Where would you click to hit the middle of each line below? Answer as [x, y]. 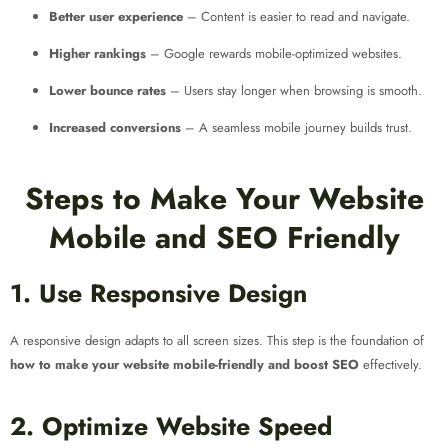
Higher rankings [97, 53]
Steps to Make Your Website [224, 199]
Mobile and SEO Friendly [224, 238]
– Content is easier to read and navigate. [296, 16]
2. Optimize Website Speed [171, 426]
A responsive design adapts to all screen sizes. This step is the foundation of [217, 341]
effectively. [390, 365]
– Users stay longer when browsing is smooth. [294, 90]
